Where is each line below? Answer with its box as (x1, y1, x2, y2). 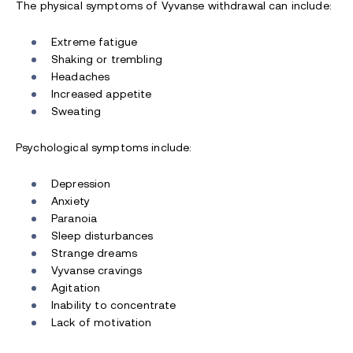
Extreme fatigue (51, 35, 138, 49)
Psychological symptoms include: (16, 141, 192, 154)
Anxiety (51, 195, 90, 208)
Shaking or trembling (51, 53, 162, 66)
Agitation (51, 281, 101, 295)
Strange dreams (51, 247, 137, 260)
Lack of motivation (51, 316, 152, 329)
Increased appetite (51, 87, 152, 101)
